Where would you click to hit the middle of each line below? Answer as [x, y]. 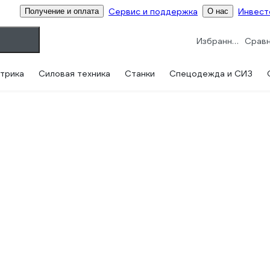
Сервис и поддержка [153, 11]
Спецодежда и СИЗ [211, 74]
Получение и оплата [62, 11]
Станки [140, 74]
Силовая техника [74, 74]
